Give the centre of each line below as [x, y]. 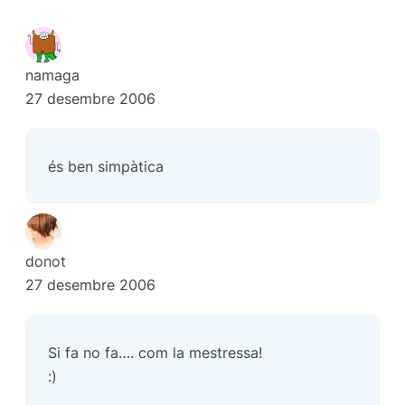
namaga [52, 75]
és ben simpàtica [106, 167]
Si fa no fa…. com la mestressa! [155, 352]
